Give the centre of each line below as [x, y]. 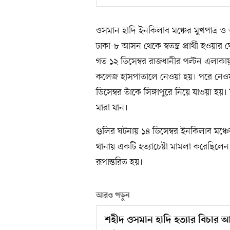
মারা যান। [112, 108]
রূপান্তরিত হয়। [119, 162]
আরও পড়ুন [113, 196]
